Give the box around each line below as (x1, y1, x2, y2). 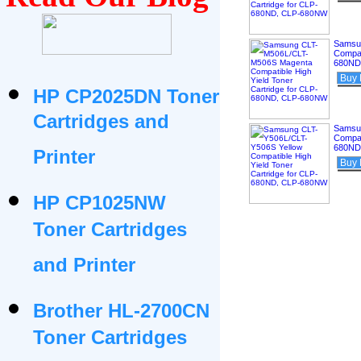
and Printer (33, 254, 135, 288)
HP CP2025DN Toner (33, 85, 219, 107)
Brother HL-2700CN (33, 300, 210, 322)
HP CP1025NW (33, 192, 166, 214)
